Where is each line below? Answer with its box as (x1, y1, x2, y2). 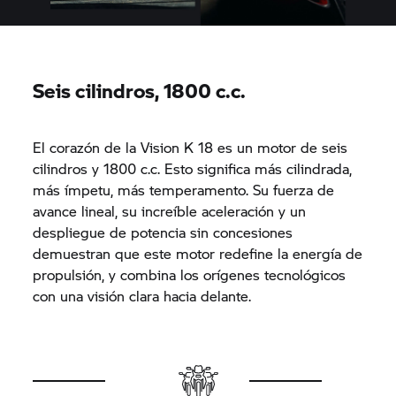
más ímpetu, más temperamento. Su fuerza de (33, 179, 335, 200)
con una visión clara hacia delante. (33, 285, 252, 306)
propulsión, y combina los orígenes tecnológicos (33, 263, 346, 285)
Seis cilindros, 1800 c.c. (33, 75, 247, 104)
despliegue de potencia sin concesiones (33, 221, 293, 242)
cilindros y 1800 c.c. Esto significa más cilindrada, (33, 157, 353, 179)
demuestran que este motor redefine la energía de (33, 242, 363, 263)
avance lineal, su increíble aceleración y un (33, 200, 307, 221)
